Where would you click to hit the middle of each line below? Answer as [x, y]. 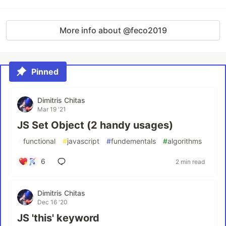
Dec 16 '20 [52, 202]
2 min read [190, 161]
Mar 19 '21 [52, 109]
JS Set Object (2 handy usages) [95, 125]
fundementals [133, 141]
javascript [83, 141]
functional [39, 141]
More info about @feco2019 [113, 30]
